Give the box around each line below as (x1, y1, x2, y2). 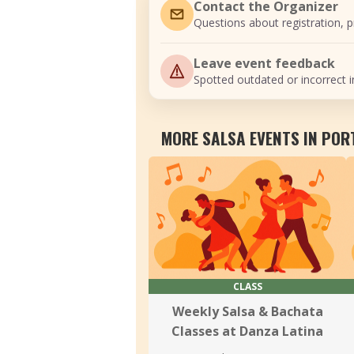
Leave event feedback (194, 55, 335, 72)
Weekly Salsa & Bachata (171, 303, 323, 320)
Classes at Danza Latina (171, 322, 323, 340)
